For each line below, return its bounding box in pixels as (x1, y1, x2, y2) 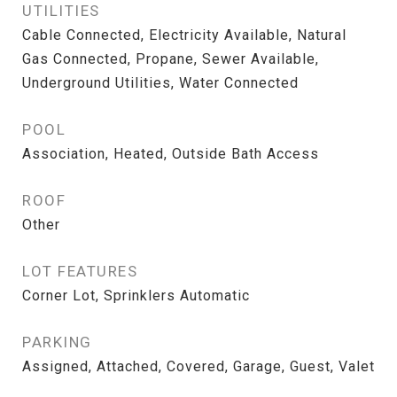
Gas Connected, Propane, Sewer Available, (22, 51, 319, 67)
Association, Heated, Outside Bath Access (22, 145, 319, 162)
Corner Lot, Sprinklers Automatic (22, 287, 250, 304)
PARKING (22, 333, 92, 351)
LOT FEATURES (22, 262, 137, 280)
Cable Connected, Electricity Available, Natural (22, 27, 346, 43)
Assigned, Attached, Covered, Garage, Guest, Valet (22, 358, 375, 375)
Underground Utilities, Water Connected (22, 74, 299, 91)
